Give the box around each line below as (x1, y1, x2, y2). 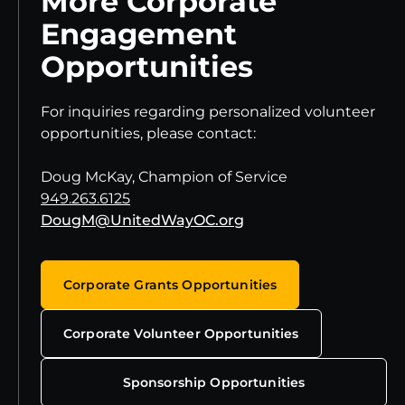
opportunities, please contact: (41, 125, 256, 143)
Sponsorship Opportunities (122, 374, 306, 391)
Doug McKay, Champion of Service (41, 168, 287, 186)
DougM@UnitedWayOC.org (41, 212, 244, 230)
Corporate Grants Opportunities (63, 277, 278, 294)
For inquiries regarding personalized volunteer (41, 103, 375, 121)
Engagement (41, 16, 237, 52)
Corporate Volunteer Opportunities (63, 325, 299, 343)
